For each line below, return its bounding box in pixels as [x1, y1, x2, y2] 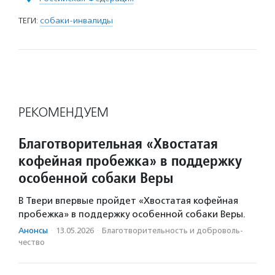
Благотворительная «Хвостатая [18, 133, 218, 153]
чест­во [18, 237, 45, 247]
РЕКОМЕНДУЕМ [18, 104, 109, 120]
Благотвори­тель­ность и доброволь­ [102, 225, 243, 235]
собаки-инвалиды [40, 15, 113, 26]
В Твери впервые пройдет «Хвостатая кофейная [18, 195, 238, 206]
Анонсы [18, 225, 48, 235]
